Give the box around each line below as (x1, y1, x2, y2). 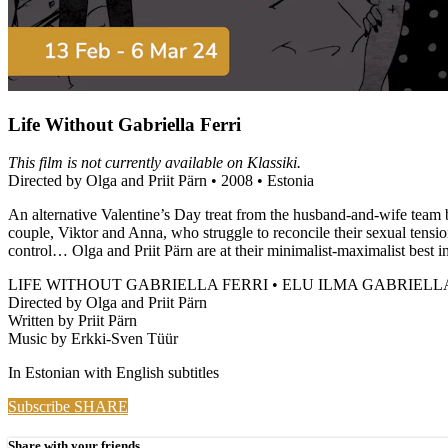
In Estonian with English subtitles (8, 364, 219, 382)
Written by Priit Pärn (8, 312, 137, 330)
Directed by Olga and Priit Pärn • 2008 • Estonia (8, 172, 314, 190)
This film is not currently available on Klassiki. (8, 154, 301, 172)
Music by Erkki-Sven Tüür (8, 330, 178, 348)
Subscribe (8, 398, 74, 416)
